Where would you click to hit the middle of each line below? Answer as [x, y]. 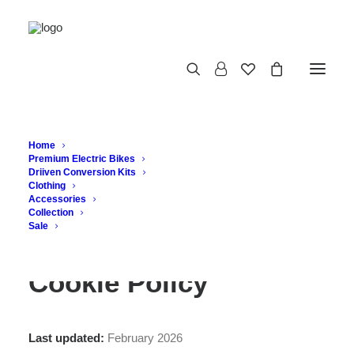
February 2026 [143, 338]
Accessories [57, 199]
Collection [51, 213]
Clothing [47, 186]
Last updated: [66, 338]
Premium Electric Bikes [82, 159]
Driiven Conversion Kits [82, 172]
